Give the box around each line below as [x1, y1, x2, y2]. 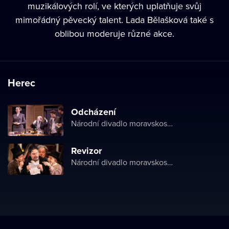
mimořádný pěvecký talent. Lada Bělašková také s [15, 13, 214, 26]
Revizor [71, 144, 102, 157]
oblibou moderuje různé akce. [55, 27, 174, 40]
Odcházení [71, 105, 116, 119]
